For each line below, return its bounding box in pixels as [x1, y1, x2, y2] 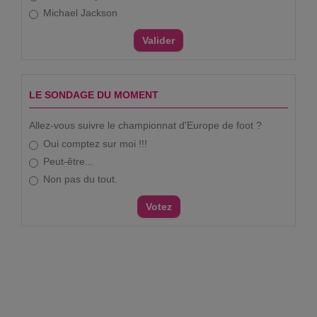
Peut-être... [43, 155, 93, 167]
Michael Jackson [43, 6, 117, 18]
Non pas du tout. [43, 173, 117, 185]
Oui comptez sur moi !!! [43, 137, 147, 149]
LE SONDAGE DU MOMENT [29, 88, 158, 100]
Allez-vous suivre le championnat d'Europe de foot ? [29, 119, 262, 131]
